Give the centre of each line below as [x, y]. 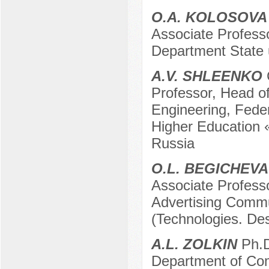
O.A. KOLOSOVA [209, 17]
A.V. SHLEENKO [207, 76]
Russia [173, 144]
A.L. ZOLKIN [194, 244]
